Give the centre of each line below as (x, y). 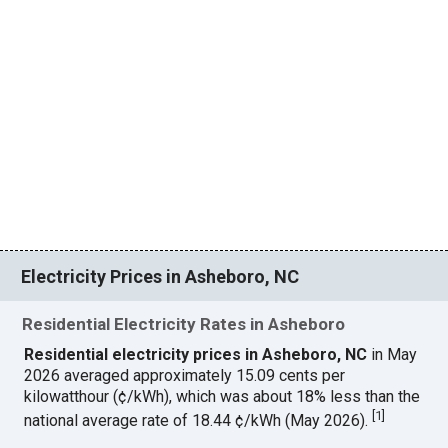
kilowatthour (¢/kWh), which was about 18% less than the (222, 396)
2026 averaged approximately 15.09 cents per (185, 375)
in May (394, 354)
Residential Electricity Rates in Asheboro (184, 323)
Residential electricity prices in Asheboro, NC (198, 354)
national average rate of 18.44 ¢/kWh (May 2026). (198, 420)
